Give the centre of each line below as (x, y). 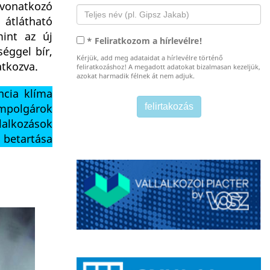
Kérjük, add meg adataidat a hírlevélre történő (150, 58)
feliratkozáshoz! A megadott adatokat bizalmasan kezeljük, (168, 67)
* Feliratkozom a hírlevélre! (145, 41)
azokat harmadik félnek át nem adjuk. (136, 76)
